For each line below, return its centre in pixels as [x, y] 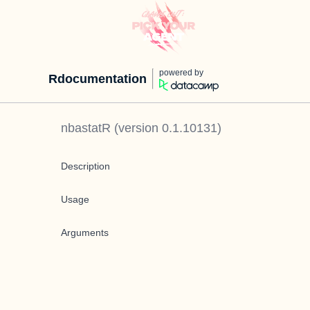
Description [85, 166]
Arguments [85, 232]
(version [136, 128]
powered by [181, 73]
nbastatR [86, 128]
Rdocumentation [98, 79]
